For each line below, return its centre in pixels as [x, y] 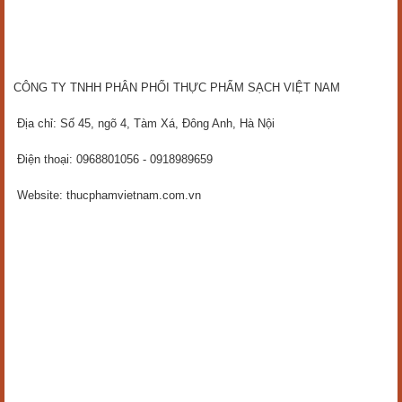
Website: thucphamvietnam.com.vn [107, 195]
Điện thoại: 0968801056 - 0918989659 [113, 159]
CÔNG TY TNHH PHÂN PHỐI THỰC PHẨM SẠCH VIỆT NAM [177, 87]
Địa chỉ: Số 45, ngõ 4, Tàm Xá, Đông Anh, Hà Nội [144, 123]
